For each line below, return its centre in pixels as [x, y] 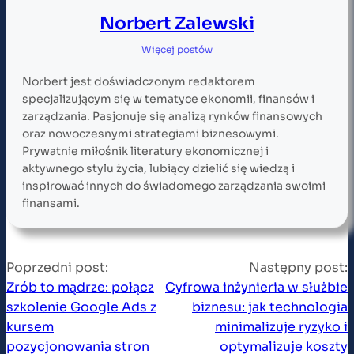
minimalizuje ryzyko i [281, 326]
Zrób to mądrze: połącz [80, 287]
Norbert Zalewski [177, 23]
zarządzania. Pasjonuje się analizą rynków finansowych [172, 116]
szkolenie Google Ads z [81, 307]
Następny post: [298, 267]
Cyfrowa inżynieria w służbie [256, 287]
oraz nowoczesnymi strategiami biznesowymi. [151, 133]
